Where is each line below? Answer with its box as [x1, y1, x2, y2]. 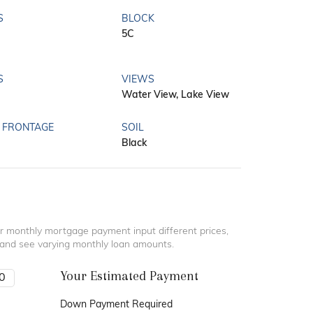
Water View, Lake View [121, 90, 229, 101]
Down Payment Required [59, 300, 173, 311]
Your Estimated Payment [59, 268, 198, 284]
